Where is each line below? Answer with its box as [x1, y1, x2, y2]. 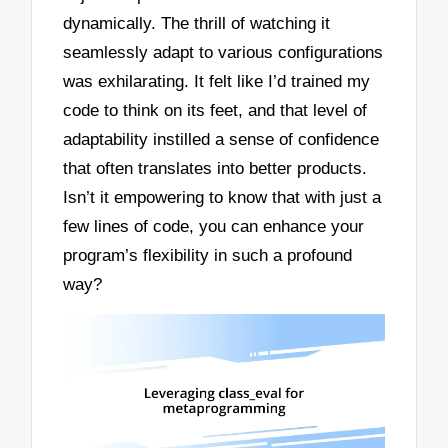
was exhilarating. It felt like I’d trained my [63, 71, 371, 91]
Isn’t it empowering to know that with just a [63, 187, 382, 207]
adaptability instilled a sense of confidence [63, 129, 380, 149]
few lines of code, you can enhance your [63, 216, 365, 236]
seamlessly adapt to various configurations [63, 42, 384, 62]
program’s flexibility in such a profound [63, 245, 353, 265]
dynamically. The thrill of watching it [63, 13, 331, 33]
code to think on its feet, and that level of [63, 100, 368, 120]
